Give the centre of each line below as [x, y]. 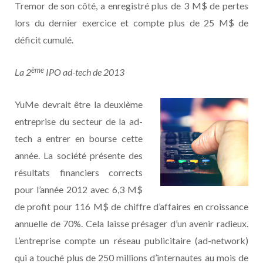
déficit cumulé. [44, 40]
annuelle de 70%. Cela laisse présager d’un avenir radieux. [131, 224]
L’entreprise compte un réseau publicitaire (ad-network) [131, 241]
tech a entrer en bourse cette [79, 139]
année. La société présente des [79, 156]
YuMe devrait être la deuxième [79, 104]
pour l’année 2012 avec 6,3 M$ [79, 190]
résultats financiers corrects [79, 173]
